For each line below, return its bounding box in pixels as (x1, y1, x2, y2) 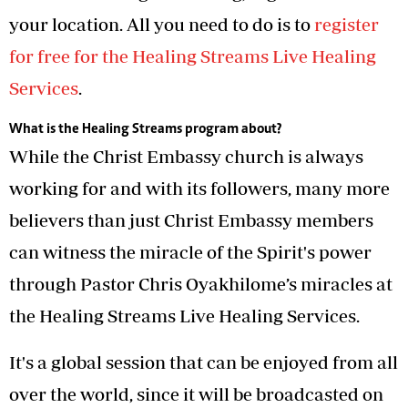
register (314, 13, 379, 35)
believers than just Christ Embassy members (9, 209, 373, 230)
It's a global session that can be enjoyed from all (9, 351, 398, 372)
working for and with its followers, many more (9, 177, 390, 199)
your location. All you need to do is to (9, 13, 314, 35)
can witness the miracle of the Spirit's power (9, 240, 372, 262)
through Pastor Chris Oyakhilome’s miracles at (9, 272, 393, 294)
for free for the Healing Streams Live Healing (9, 45, 376, 66)
